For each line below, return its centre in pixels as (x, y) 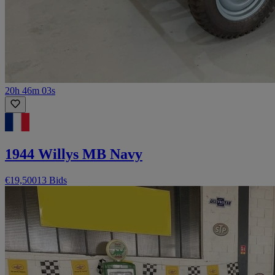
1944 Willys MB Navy (74, 154)
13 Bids (52, 180)
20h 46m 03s (30, 91)
